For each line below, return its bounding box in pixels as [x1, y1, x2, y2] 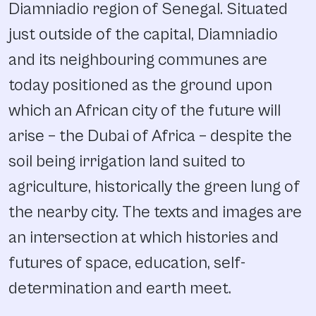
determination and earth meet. [8, 279, 231, 299]
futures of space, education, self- [8, 253, 245, 274]
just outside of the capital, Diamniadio [8, 25, 278, 45]
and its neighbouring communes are [8, 50, 267, 71]
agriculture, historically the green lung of [8, 177, 300, 197]
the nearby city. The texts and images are [8, 202, 302, 223]
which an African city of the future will [8, 101, 281, 121]
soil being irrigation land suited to [8, 152, 245, 172]
